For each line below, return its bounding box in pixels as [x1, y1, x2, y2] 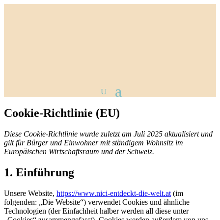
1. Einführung [4, 165, 74, 179]
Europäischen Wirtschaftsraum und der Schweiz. [4, 147, 154, 156]
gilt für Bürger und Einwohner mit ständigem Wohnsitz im [4, 138, 183, 147]
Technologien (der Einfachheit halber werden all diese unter [4, 206, 189, 215]
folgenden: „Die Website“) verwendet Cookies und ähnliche [4, 197, 190, 206]
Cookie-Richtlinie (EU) [4, 106, 120, 119]
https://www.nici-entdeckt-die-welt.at [56, 189, 171, 197]
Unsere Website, [4, 189, 56, 197]
